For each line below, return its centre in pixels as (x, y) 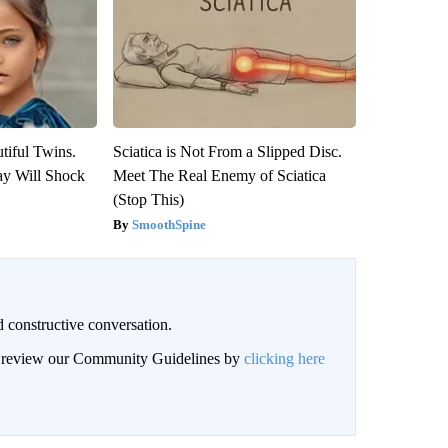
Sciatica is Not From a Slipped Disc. (227, 151)
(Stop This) (148, 199)
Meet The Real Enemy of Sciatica (219, 175)
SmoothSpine (168, 224)
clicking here (284, 358)
